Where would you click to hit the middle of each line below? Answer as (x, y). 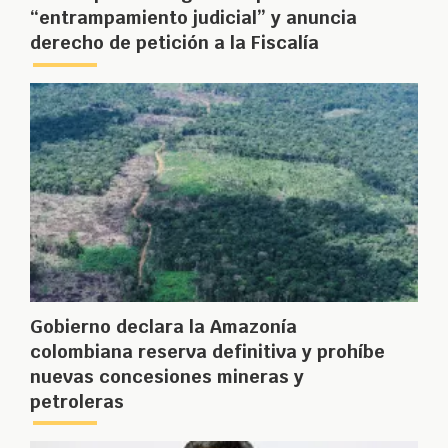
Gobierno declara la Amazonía (163, 326)
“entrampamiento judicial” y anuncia (193, 17)
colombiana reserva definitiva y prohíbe (207, 351)
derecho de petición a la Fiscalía (174, 42)
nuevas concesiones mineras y (167, 376)
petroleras (77, 401)
